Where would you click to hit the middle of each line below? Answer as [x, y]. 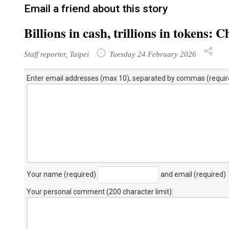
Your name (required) [62, 174]
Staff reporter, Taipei [56, 54]
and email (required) [193, 174]
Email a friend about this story [96, 9]
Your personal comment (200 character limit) [99, 192]
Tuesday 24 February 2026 [152, 54]
